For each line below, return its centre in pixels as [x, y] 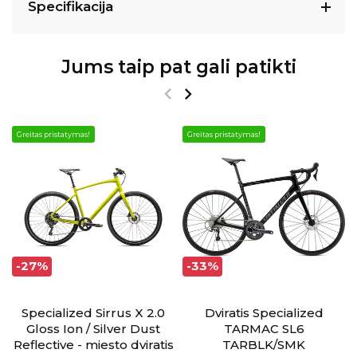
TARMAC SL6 [264, 328]
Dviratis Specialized [264, 312]
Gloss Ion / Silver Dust [93, 328]
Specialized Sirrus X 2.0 [93, 312]
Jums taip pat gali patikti [178, 67]
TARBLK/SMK [264, 344]
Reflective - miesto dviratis [93, 344]
